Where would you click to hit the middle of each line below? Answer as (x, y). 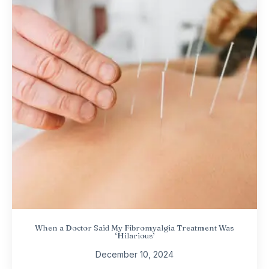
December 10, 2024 (134, 255)
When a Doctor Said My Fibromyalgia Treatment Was (134, 228)
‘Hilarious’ (134, 236)
